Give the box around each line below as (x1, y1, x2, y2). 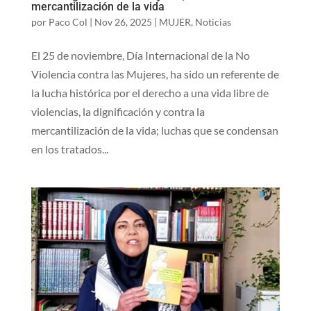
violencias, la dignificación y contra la (31, 105, 205, 119)
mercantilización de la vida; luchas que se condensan (31, 124, 278, 137)
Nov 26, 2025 (94, 16, 152, 28)
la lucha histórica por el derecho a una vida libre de (31, 86, 269, 100)
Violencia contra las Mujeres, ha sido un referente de (31, 67, 279, 81)
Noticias (194, 16, 231, 28)
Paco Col (48, 16, 87, 28)
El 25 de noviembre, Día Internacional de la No (31, 49, 250, 62)
